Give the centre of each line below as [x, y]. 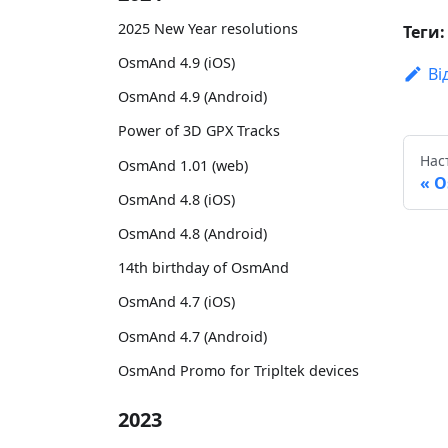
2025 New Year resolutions [208, 28]
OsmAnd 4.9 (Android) [192, 97]
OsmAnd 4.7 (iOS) [176, 302]
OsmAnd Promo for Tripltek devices [238, 370]
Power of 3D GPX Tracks [199, 131]
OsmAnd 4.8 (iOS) [176, 199]
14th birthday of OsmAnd [203, 268]
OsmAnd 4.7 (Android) [192, 336]
